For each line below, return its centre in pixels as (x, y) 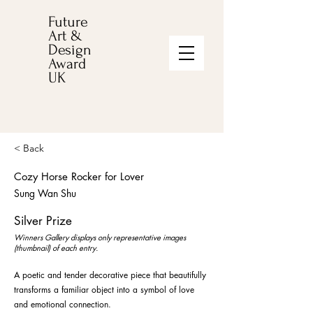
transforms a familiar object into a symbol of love (104, 290)
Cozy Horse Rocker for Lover (79, 176)
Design (70, 50)
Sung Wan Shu (45, 193)
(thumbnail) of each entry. (56, 248)
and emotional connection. (63, 304)
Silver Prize (43, 221)
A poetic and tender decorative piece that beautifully (110, 275)
